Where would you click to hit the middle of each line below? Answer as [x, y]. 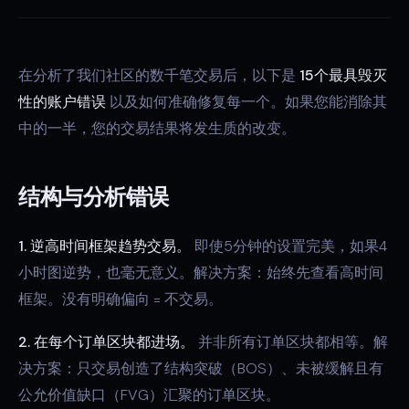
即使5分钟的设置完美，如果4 [289, 246]
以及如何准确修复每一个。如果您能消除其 [246, 102]
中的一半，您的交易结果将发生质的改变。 [157, 128]
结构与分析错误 [94, 198]
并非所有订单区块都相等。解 [291, 342]
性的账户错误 [62, 102]
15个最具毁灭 [343, 75]
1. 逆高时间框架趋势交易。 [105, 246]
